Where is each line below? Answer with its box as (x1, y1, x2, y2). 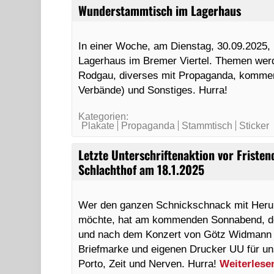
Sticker (239, 120, 270, 131)
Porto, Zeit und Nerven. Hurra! (78, 257, 220, 270)
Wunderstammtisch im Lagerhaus (78, 1, 242, 20)
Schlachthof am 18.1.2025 (78, 160, 205, 179)
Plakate (81, 120, 115, 131)
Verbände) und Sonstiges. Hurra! (78, 84, 228, 96)
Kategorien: (78, 111, 129, 122)
